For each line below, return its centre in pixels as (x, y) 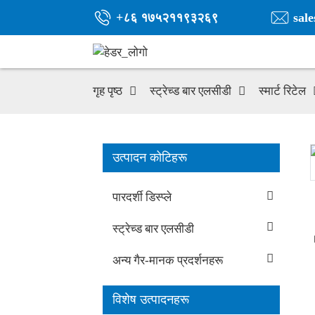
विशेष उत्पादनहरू (151, 300)
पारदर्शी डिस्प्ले (142, 198)
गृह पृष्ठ (108, 91)
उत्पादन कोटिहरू (150, 157)
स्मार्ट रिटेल (282, 91)
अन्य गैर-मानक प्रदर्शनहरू (168, 260)
